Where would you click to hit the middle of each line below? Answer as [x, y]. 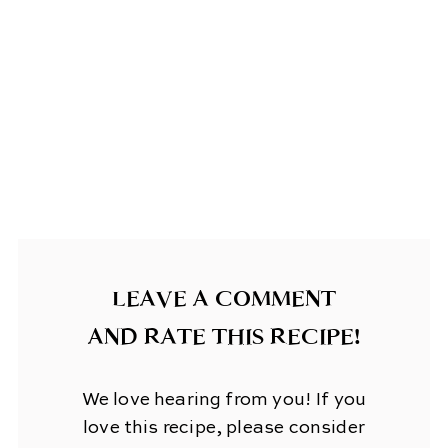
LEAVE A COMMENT [224, 299]
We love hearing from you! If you [224, 400]
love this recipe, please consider [224, 428]
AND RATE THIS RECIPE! [224, 337]
